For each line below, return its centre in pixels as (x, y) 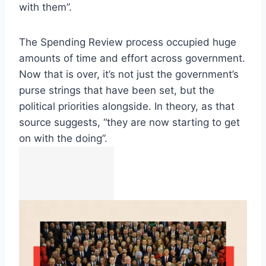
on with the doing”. (63, 139)
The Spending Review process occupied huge (128, 42)
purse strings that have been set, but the (117, 91)
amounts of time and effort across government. (132, 58)
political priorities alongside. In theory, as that (127, 107)
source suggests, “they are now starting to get (129, 123)
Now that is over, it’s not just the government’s (129, 75)
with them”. (45, 7)
